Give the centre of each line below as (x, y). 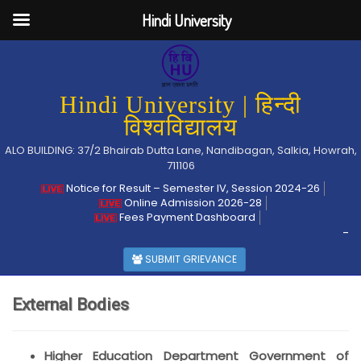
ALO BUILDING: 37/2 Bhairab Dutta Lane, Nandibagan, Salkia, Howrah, (180, 150)
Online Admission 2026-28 (191, 203)
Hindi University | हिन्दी (180, 104)
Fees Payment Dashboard (186, 217)
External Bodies (71, 305)
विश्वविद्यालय (180, 127)
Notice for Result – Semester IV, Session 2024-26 (191, 188)
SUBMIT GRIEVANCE (190, 259)
